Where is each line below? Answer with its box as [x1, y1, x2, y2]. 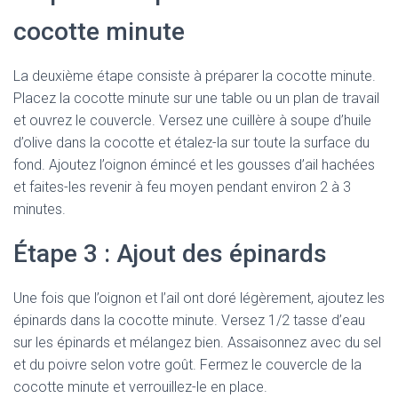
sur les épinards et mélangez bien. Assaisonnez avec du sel [13, 334, 381, 351]
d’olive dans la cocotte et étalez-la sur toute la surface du [13, 134, 370, 151]
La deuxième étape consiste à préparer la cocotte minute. [13, 68, 376, 84]
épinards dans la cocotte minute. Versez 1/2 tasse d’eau [13, 312, 365, 329]
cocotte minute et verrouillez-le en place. [13, 378, 267, 395]
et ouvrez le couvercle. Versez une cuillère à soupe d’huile [13, 112, 371, 129]
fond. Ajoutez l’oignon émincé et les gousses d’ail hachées [13, 156, 375, 173]
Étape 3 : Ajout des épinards [13, 239, 327, 268]
